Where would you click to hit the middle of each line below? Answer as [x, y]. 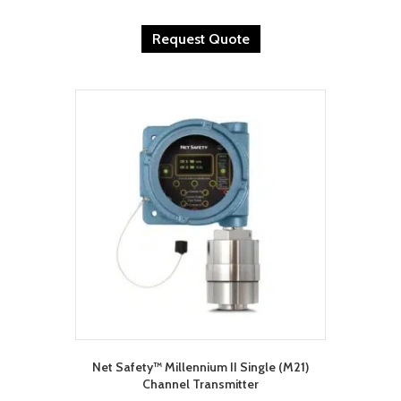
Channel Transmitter [200, 384]
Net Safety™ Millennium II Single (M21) [200, 367]
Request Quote [200, 38]
